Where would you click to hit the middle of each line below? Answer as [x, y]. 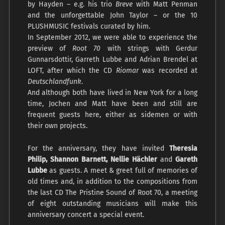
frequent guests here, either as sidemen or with [113, 115]
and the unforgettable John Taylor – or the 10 [113, 15]
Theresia [184, 148]
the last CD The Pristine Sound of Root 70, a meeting [113, 192]
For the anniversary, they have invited [98, 148]
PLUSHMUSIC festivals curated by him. [89, 26]
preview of [50, 48]
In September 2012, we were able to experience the [113, 37]
